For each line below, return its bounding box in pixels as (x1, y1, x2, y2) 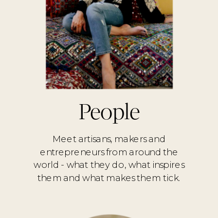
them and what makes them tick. (37, 172, 181, 183)
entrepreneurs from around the (39, 146, 179, 158)
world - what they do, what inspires (34, 159, 184, 170)
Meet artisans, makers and (52, 133, 166, 145)
